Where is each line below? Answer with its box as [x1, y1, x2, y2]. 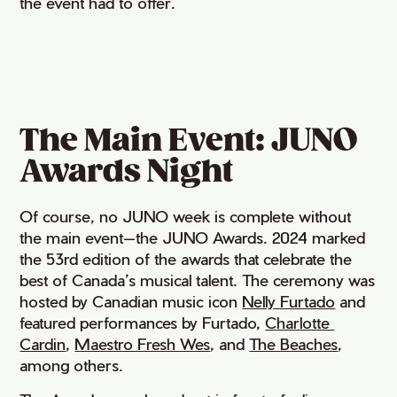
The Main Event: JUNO [19, 122, 358, 161]
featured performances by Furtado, [19, 313, 266, 332]
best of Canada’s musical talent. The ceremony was [19, 270, 376, 290]
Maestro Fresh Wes [74, 334, 211, 354]
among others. [19, 355, 124, 375]
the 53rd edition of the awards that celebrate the [19, 249, 353, 269]
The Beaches [249, 334, 339, 354]
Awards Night [19, 153, 234, 192]
